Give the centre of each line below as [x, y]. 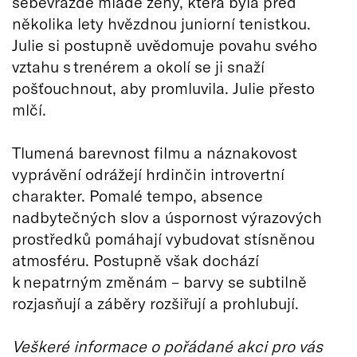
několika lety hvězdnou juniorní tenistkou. [161, 23]
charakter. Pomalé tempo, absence [137, 195]
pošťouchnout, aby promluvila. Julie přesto [163, 87]
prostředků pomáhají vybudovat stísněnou [163, 238]
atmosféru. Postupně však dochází [135, 259]
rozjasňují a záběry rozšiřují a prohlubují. [155, 302]
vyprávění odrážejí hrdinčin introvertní [148, 173]
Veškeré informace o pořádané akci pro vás [167, 345]
